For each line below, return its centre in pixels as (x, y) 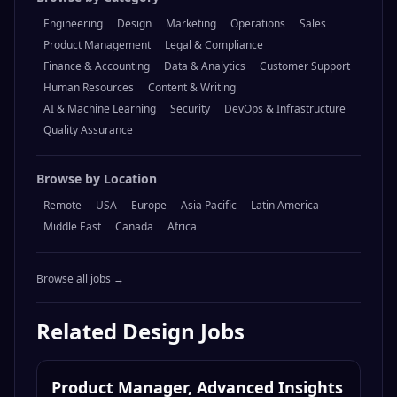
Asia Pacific (209, 206)
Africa (182, 227)
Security (190, 109)
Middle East (72, 227)
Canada (134, 227)
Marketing (191, 24)
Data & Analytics (205, 66)
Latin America (285, 206)
